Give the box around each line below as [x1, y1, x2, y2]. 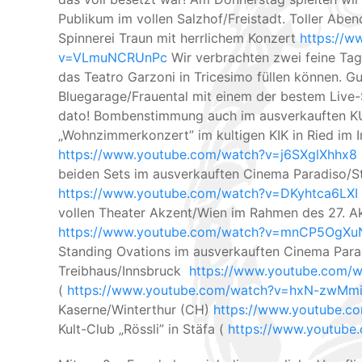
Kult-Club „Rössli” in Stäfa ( [58, 320, 228, 337]
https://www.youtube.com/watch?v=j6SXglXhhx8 [58, 145, 357, 162]
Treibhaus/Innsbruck [58, 262, 189, 279]
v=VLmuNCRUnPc [58, 48, 171, 65]
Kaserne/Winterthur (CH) [58, 301, 213, 318]
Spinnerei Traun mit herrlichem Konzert [58, 29, 300, 46]
